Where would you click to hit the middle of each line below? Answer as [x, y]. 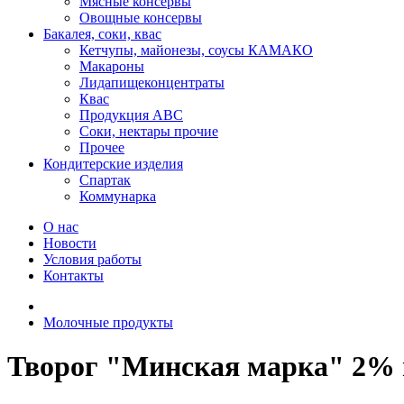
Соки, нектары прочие [149, 131]
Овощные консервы [141, 18]
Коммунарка [118, 196]
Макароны [112, 66]
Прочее [102, 147]
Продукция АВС [131, 115]
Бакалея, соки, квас [102, 34]
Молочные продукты [108, 322]
